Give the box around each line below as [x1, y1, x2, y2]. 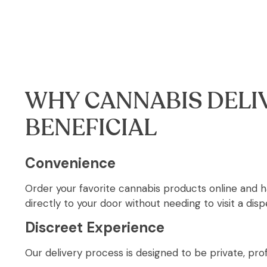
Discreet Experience [25, 218, 164, 237]
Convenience [25, 153, 116, 172]
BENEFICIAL [25, 117, 157, 141]
